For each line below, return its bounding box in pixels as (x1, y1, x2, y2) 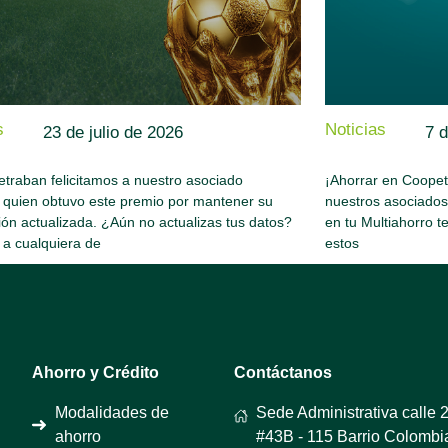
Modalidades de (54, 403, 169, 421)
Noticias (324, 120, 386, 140)
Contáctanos (233, 363, 332, 381)
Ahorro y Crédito (32, 363, 160, 381)
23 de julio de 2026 (43, 122, 184, 142)
